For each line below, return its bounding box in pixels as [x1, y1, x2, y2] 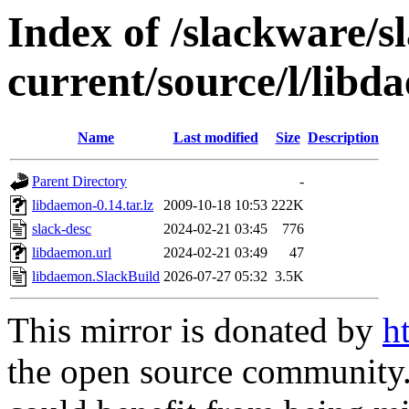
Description [308, 130, 379, 146]
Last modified [173, 130, 258, 146]
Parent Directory [32, 173, 127, 190]
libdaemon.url [32, 245, 111, 261]
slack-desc [32, 221, 91, 237]
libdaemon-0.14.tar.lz [32, 197, 153, 214]
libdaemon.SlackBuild [32, 268, 160, 285]
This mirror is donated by [7, 310, 383, 351]
